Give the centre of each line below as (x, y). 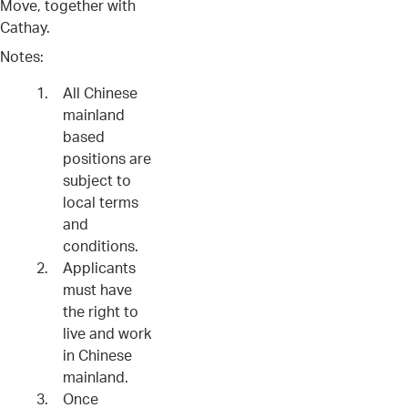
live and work (107, 333)
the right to (101, 311)
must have (97, 289)
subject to (97, 180)
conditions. (101, 245)
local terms (101, 202)
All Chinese (100, 92)
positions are (107, 158)
